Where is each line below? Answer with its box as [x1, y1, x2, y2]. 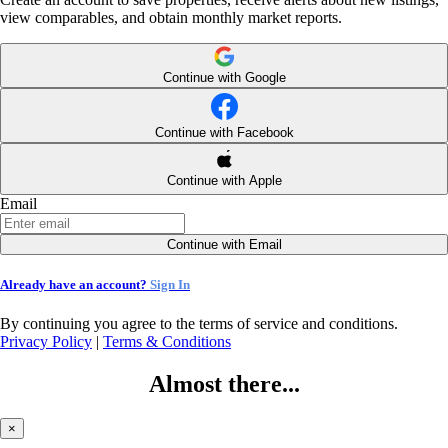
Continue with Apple [166, 172, 282, 188]
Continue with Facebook [154, 124, 294, 140]
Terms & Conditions [103, 332, 231, 350]
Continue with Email [166, 236, 282, 252]
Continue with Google [162, 69, 286, 85]
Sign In [150, 276, 190, 292]
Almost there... [148, 370, 300, 397]
